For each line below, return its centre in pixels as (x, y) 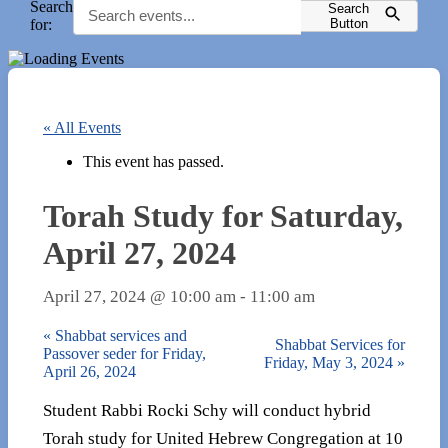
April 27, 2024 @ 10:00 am (139, 296)
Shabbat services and (119, 335)
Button (348, 23)
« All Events (82, 127)
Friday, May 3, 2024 (330, 362)
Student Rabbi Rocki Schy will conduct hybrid (207, 411)
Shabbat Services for (340, 344)
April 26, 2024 (89, 371)
